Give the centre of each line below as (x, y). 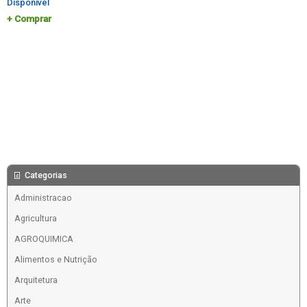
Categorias (46, 175)
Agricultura (35, 219)
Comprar (33, 19)
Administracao (43, 198)
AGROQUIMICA (44, 239)
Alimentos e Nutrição (56, 260)
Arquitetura (36, 280)
